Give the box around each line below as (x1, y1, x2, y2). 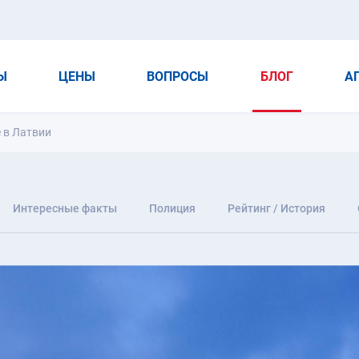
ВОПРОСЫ (147, 68, 209, 84)
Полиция (149, 202, 196, 215)
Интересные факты (13, 202, 117, 215)
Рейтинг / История (228, 202, 325, 215)
